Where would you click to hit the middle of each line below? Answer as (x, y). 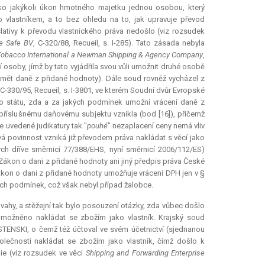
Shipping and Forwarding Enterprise (145, 253)
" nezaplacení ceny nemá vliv (156, 126)
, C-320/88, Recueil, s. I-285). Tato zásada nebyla (119, 43)
